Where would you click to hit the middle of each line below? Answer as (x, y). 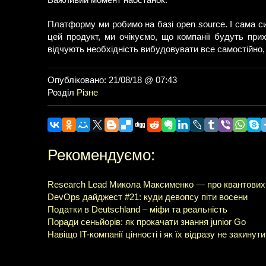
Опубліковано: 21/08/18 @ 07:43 (112, 80)
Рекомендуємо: (101, 155)
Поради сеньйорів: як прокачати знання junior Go (147, 222)
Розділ (62, 93)
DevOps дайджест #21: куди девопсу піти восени (148, 197)
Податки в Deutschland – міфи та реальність (137, 210)
